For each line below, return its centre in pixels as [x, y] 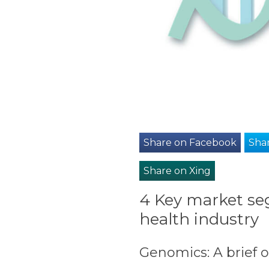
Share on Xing [177, 171]
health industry [199, 219]
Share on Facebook [190, 142]
